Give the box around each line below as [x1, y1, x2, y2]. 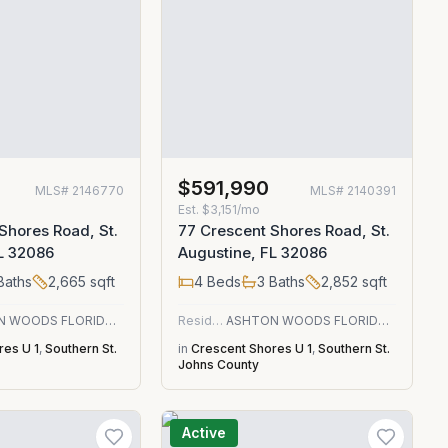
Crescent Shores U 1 [190, 341, 312, 356]
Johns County [177, 357, 259, 372]
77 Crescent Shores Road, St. [177, 221, 390, 240]
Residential [211, 313, 223, 328]
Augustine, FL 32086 [177, 243, 327, 262]
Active [181, 424, 226, 441]
